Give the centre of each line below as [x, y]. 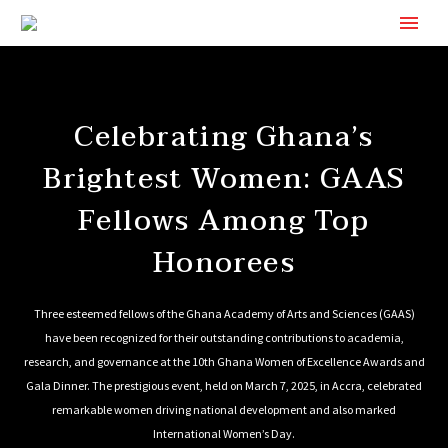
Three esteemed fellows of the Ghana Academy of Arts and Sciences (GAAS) [224, 313]
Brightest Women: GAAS [224, 179]
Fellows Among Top [224, 221]
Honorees [224, 263]
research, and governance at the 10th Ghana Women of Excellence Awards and [224, 361]
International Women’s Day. [224, 433]
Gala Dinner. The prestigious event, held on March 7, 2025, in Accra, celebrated [224, 385]
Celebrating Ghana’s [224, 137]
